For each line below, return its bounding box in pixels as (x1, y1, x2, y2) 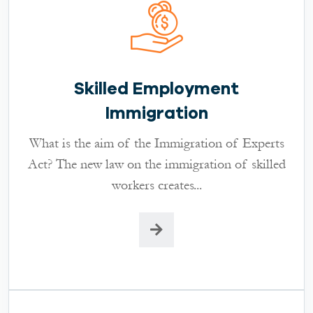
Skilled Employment (74, 78, 239, 99)
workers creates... (111, 175, 202, 194)
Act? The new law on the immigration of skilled (27, 154, 286, 173)
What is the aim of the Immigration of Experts (29, 133, 284, 152)
